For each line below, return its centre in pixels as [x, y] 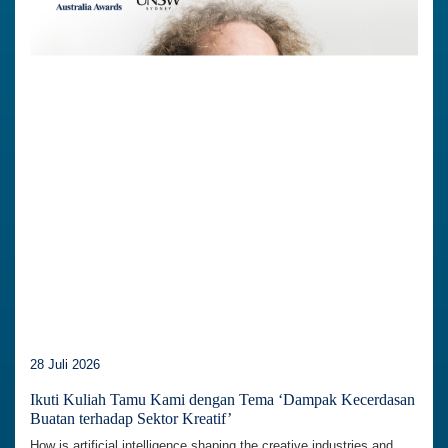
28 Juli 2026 [65, 364]
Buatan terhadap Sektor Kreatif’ [131, 418]
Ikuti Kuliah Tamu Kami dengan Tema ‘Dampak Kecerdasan [222, 399]
